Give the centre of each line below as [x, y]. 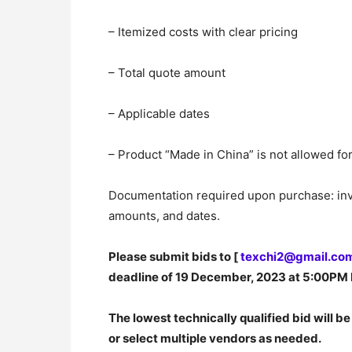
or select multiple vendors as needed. [215, 338]
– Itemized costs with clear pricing [203, 31]
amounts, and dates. [164, 215]
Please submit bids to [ [174, 256]
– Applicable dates [159, 113]
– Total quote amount [167, 72]
